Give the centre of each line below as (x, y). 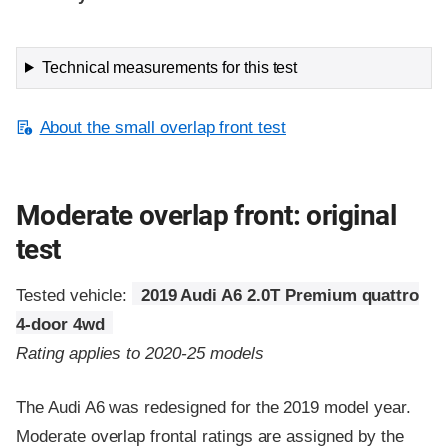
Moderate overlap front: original (206, 216)
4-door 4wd (60, 325)
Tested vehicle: (74, 296)
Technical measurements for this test (169, 67)
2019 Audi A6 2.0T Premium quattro (280, 296)
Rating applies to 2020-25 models (140, 354)
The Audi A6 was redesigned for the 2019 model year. (213, 408)
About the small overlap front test (163, 127)
